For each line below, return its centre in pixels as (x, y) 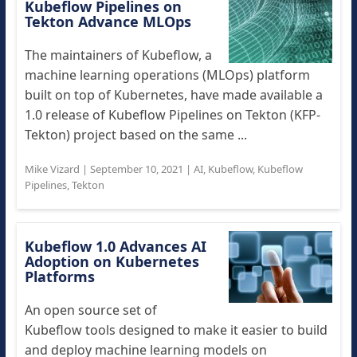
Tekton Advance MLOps (108, 22)
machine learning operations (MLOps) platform (167, 75)
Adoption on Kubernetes (112, 261)
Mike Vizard (52, 169)
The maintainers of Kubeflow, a (118, 55)
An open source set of (90, 310)
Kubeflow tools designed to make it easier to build (176, 330)
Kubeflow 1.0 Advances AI (115, 246)
